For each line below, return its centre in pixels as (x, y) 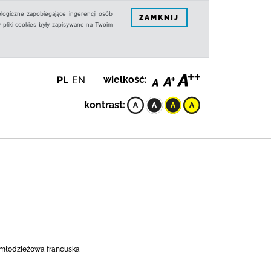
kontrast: (105, 105)
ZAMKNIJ (159, 17)
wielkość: (125, 80)
